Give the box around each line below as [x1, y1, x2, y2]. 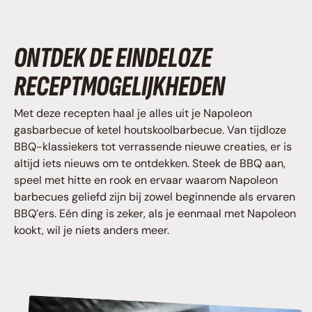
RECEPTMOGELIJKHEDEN [14, 70, 225, 104]
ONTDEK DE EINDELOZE [14, 41, 212, 76]
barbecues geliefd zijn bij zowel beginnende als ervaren [14, 189, 295, 204]
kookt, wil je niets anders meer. [14, 222, 169, 237]
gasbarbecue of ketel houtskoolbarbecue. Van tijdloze [14, 122, 286, 137]
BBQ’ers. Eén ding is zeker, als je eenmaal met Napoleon [14, 205, 296, 221]
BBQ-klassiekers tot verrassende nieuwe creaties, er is [14, 139, 292, 154]
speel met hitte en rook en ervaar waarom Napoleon [14, 172, 278, 187]
